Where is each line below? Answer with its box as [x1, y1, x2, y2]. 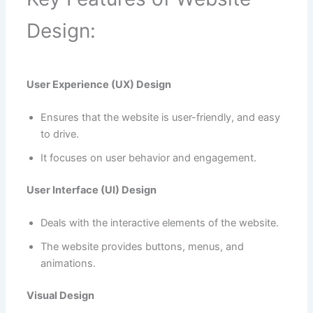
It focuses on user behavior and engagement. [40, 152, 256, 165]
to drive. [40, 128, 79, 141]
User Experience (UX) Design [26, 78, 171, 91]
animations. [40, 257, 96, 270]
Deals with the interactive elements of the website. [40, 217, 279, 230]
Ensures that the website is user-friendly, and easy [40, 111, 280, 124]
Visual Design [26, 289, 94, 303]
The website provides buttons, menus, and [40, 240, 244, 254]
